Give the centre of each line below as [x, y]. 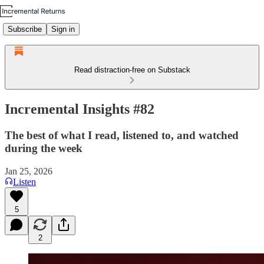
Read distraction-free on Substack [132, 70]
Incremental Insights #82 [80, 109]
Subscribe [25, 29]
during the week [44, 148]
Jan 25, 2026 [29, 171]
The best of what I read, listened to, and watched [122, 135]
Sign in [63, 29]
